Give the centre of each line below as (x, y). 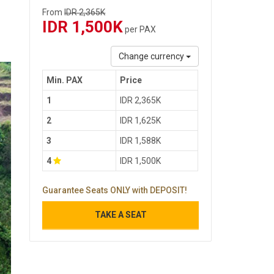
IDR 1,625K (141, 120)
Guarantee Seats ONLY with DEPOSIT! (115, 190)
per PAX (140, 29)
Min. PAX (65, 80)
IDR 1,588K (141, 141)
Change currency (152, 56)
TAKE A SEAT (120, 215)
